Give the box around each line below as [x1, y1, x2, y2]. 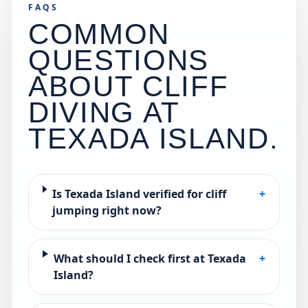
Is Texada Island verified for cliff [52, 186, 227, 201]
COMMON [28, 18, 170, 50]
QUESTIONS [28, 44, 209, 76]
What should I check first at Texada [53, 251, 246, 266]
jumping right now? [52, 203, 162, 218]
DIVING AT [28, 96, 179, 129]
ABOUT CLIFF [28, 70, 229, 102]
